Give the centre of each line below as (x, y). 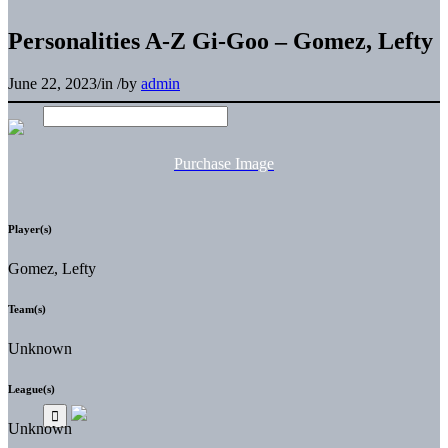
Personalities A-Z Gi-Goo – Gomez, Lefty (220, 40)
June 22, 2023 (52, 83)
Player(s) (30, 228)
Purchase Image (224, 163)
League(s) (31, 388)
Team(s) (27, 308)
